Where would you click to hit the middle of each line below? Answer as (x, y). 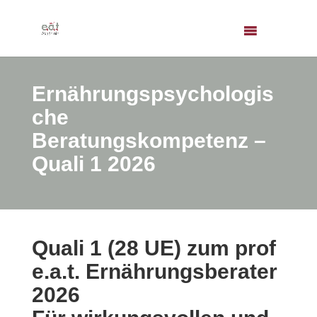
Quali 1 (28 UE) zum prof (154, 248)
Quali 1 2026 (93, 164)
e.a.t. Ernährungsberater (154, 271)
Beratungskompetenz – (149, 140)
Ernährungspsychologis (152, 94)
